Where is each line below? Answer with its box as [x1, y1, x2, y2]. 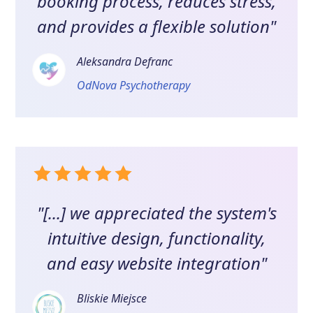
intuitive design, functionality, [48, 226, 265, 250]
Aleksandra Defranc [77, 54, 173, 70]
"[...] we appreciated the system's [36, 201, 277, 225]
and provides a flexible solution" [37, 15, 276, 38]
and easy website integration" [46, 252, 267, 275]
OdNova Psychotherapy [77, 78, 191, 94]
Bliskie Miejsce [77, 291, 147, 307]
